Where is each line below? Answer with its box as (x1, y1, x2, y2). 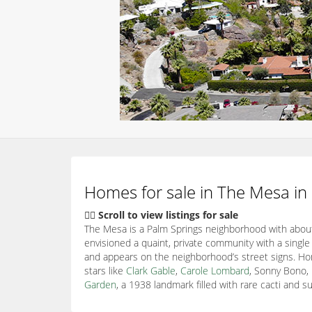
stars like (84, 264, 126, 277)
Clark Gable (126, 264, 175, 277)
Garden (84, 278, 116, 291)
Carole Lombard (180, 264, 249, 277)
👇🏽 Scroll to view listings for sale (84, 208, 238, 221)
